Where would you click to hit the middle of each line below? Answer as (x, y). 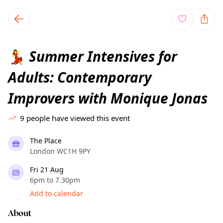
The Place (46, 141)
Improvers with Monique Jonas (108, 98)
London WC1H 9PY (60, 151)
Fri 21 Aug (47, 169)
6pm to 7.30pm (55, 180)
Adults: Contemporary (80, 77)
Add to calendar (56, 193)
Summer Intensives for (101, 56)
